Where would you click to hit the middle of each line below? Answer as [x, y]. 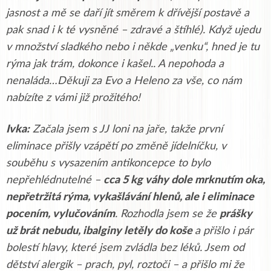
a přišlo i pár [224, 231]
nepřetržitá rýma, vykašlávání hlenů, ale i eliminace [130, 197]
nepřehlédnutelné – [55, 180]
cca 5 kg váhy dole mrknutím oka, [184, 180]
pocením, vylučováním [60, 214]
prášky [236, 214]
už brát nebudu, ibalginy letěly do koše [100, 231]
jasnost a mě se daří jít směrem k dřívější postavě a [128, 13]
